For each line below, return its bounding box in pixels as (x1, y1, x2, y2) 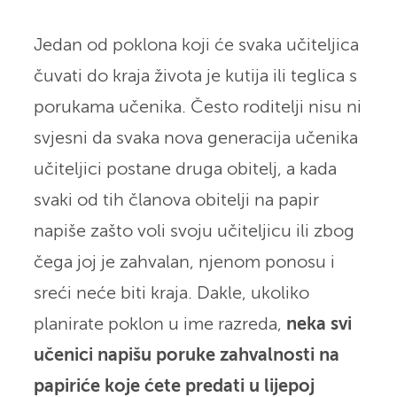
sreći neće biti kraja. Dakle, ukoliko (33, 284, 309, 302)
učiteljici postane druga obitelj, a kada (33, 160, 337, 178)
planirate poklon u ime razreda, (33, 315, 286, 333)
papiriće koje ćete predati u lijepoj (33, 378, 315, 395)
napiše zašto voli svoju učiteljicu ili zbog (33, 222, 354, 240)
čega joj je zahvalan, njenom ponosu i (33, 253, 335, 271)
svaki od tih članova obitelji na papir (33, 191, 319, 209)
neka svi (285, 315, 352, 333)
